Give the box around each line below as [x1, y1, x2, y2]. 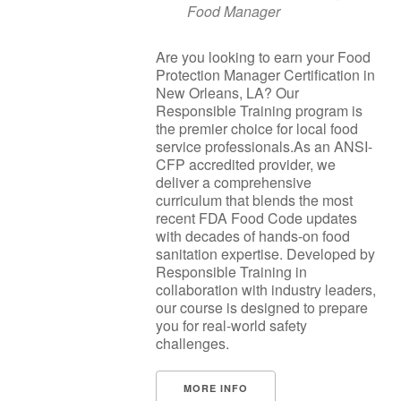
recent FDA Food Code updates [156, 208, 357, 228]
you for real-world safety [156, 315, 307, 336]
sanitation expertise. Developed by [156, 243, 375, 264]
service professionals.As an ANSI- [156, 136, 372, 157]
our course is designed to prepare [156, 297, 368, 318]
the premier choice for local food [156, 118, 358, 139]
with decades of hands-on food [156, 226, 350, 246]
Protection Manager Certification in [156, 64, 375, 85]
